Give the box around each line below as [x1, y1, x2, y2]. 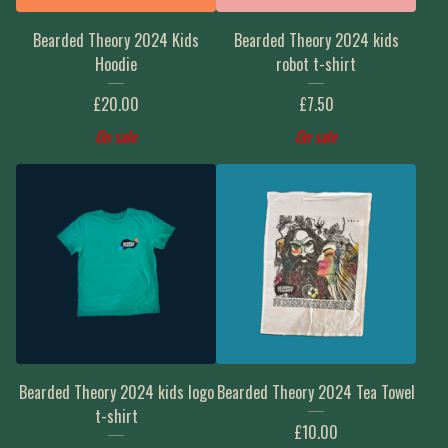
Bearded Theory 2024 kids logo [18, 380, 214, 404]
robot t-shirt [276, 52, 356, 76]
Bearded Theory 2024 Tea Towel [217, 380, 415, 404]
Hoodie [95, 52, 137, 76]
